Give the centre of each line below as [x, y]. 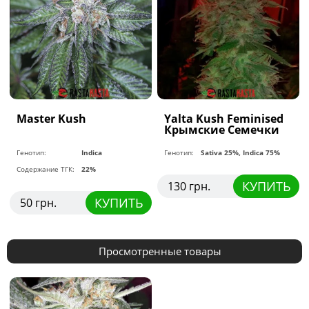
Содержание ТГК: [46, 169]
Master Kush [52, 119]
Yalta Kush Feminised [224, 119]
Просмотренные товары [160, 251]
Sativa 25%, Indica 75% [241, 153]
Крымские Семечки [222, 130]
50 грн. [39, 203]
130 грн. [189, 187]
